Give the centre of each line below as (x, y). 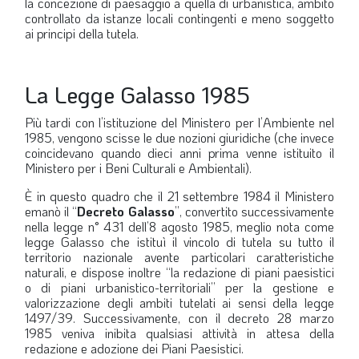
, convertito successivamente (257, 211)
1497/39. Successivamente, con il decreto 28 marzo (179, 318)
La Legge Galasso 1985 (137, 95)
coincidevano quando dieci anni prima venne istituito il (179, 153)
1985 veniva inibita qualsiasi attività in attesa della (179, 333)
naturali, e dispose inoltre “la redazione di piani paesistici (179, 272)
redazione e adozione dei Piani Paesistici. (134, 348)
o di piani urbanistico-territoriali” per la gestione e (179, 287)
